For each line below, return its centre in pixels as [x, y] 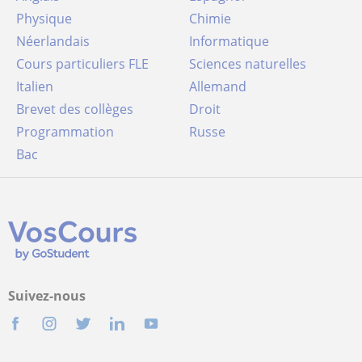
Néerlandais [58, 41]
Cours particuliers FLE [86, 64]
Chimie [214, 19]
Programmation [69, 132]
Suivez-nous [47, 296]
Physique [48, 19]
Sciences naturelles [251, 64]
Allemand [222, 86]
